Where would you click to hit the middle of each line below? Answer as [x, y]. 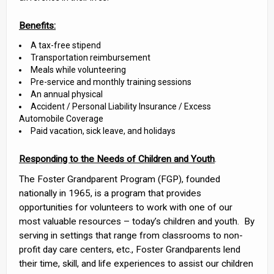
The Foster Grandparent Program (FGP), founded [120, 179]
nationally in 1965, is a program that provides [110, 193]
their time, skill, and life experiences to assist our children [136, 264]
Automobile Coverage [61, 119]
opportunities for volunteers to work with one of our [126, 207]
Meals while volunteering [78, 70]
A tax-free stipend [66, 45]
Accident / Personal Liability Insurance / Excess [121, 106]
